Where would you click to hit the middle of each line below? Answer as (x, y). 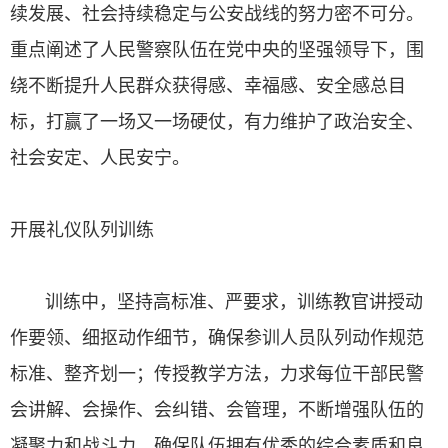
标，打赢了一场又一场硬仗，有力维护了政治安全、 (217, 121)
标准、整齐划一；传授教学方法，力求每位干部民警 (217, 373)
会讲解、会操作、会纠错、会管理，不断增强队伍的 (217, 409)
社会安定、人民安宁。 (100, 157)
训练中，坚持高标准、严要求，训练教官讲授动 (216, 301)
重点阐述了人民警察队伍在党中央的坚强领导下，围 (217, 49)
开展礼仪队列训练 (82, 229)
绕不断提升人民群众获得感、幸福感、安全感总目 (208, 85)
